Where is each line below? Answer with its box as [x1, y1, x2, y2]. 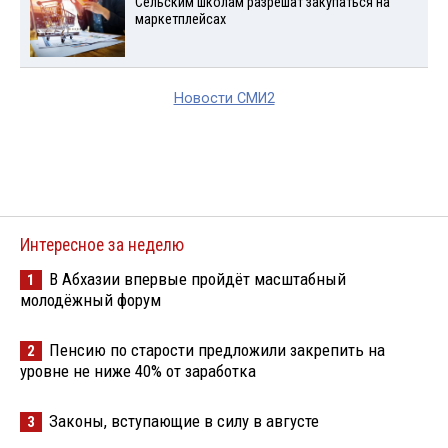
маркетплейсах [134, 11, 226, 29]
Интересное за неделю [20, 235, 184, 256]
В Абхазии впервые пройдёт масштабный [49, 269, 346, 290]
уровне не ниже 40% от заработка [20, 361, 256, 382]
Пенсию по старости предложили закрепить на [49, 340, 385, 361]
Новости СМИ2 [173, 90, 275, 108]
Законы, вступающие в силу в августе [49, 411, 319, 432]
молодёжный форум [20, 290, 161, 311]
